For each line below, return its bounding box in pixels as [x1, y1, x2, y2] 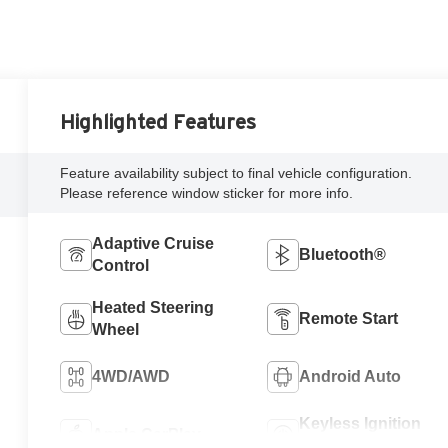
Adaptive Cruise [92, 235, 215, 253]
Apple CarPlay [92, 426, 202, 444]
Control [92, 257, 150, 275]
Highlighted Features [60, 111, 257, 134]
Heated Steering [92, 299, 215, 317]
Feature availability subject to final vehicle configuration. [60, 165, 413, 182]
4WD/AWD [92, 368, 171, 386]
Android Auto [298, 368, 401, 386]
